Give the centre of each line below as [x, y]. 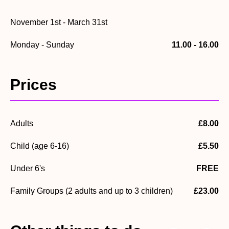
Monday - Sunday [42, 45]
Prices [33, 85]
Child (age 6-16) [40, 146]
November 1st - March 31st [59, 22]
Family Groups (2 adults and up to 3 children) [91, 191]
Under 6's [28, 169]
